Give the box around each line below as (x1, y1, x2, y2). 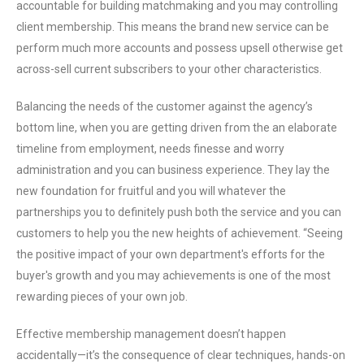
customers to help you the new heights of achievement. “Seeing (16, 227, 343, 240)
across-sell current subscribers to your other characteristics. (16, 63, 322, 76)
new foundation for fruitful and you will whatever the (16, 184, 286, 197)
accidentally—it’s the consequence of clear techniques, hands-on (16, 349, 345, 362)
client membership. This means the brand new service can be (16, 20, 329, 33)
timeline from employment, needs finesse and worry (16, 142, 284, 155)
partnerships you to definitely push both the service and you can (16, 206, 341, 219)
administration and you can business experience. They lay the (16, 163, 330, 176)
